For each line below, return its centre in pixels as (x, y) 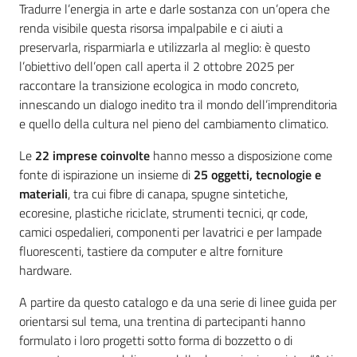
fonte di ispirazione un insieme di (106, 175)
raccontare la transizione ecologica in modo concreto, (159, 86)
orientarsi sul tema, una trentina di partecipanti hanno (162, 322)
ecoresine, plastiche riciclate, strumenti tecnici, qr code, (163, 213)
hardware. (45, 271)
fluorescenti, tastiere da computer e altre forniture (151, 251)
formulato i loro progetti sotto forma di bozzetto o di (156, 341)
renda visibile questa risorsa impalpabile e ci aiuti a (151, 28)
